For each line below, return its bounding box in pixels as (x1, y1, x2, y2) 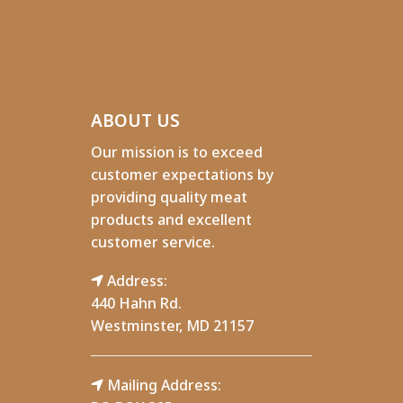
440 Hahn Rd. (91, 292, 182, 313)
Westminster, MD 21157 (91, 315, 254, 336)
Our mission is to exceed (91, 141, 263, 162)
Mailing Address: (103, 374, 221, 395)
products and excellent (91, 209, 252, 229)
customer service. (91, 231, 215, 252)
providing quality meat (91, 186, 247, 207)
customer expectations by (91, 164, 273, 184)
